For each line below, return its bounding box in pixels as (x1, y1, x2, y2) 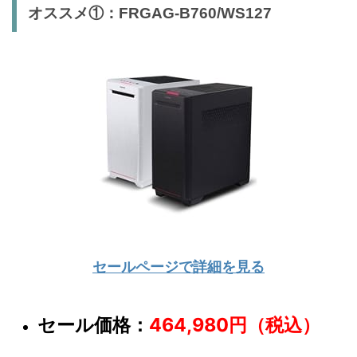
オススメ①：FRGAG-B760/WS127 (28, 4, 272, 22)
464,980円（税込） (149, 313, 320, 337)
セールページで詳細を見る (92, 257, 265, 275)
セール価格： (37, 313, 149, 337)
